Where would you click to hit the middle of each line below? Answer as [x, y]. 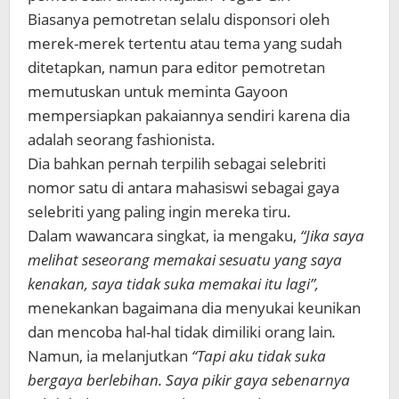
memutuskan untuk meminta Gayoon [158, 91]
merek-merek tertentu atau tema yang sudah [185, 43]
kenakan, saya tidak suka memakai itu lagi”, [173, 284]
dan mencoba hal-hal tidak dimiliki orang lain [180, 332]
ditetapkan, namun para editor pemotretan [176, 67]
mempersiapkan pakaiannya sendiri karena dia [189, 115]
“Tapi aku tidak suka [257, 356]
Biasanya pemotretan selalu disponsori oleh [179, 19]
